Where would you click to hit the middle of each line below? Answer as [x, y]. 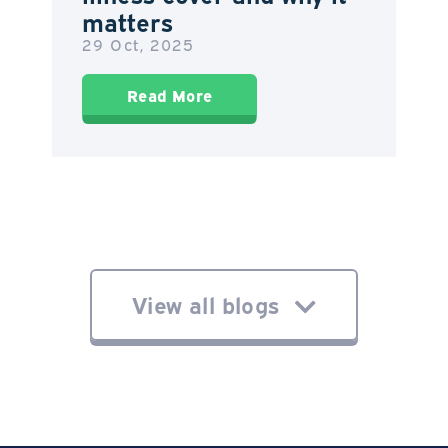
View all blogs [205, 303]
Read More [170, 94]
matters [128, 20]
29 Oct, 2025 [138, 43]
